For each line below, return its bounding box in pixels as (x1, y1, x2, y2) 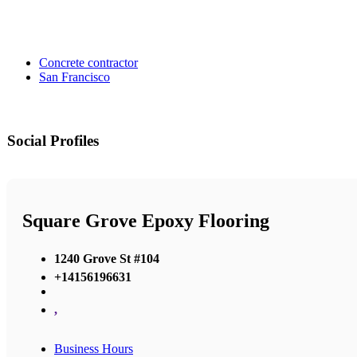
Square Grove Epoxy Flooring (22, 210, 269, 232)
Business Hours (54, 341, 133, 355)
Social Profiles (7, 132, 99, 150)
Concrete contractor (39, 56, 138, 70)
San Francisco (39, 70, 110, 84)
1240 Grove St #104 (54, 251, 159, 265)
